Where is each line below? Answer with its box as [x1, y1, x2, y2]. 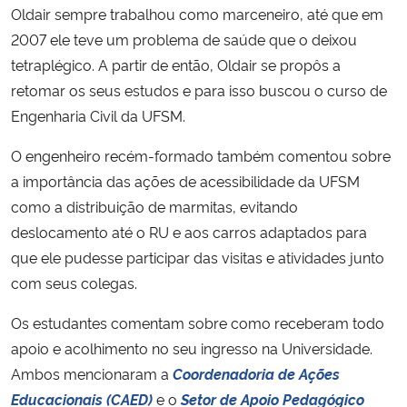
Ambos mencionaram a [11, 362, 173, 383]
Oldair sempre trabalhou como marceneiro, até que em [11, 3, 383, 24]
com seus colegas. [11, 272, 141, 293]
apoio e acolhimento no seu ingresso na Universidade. [11, 337, 372, 358]
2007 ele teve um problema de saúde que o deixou [11, 28, 357, 49]
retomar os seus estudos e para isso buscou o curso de [11, 79, 387, 100]
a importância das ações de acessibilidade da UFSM [11, 170, 360, 191]
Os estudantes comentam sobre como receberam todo [11, 312, 384, 333]
